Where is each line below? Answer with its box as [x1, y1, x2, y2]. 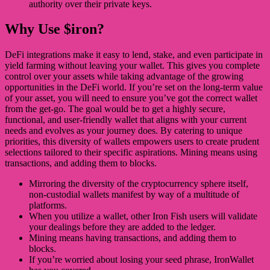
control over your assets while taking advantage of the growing [5, 71, 243, 82]
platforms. [29, 200, 67, 211]
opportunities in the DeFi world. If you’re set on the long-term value [5, 82, 263, 93]
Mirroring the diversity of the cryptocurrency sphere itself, [29, 178, 248, 189]
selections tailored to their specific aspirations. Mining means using [5, 147, 257, 158]
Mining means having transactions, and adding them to [29, 233, 236, 243]
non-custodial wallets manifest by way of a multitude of [29, 189, 239, 200]
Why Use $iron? [5, 21, 104, 37]
